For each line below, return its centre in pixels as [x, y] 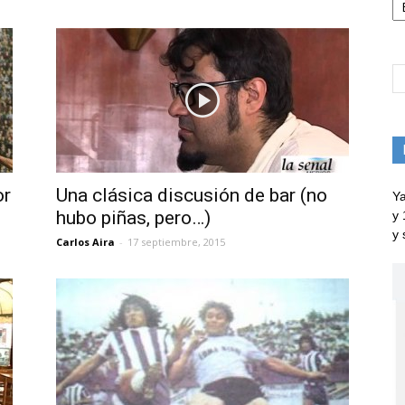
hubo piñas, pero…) [133, 217]
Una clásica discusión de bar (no [192, 195]
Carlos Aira [85, 241]
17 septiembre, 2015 [176, 241]
